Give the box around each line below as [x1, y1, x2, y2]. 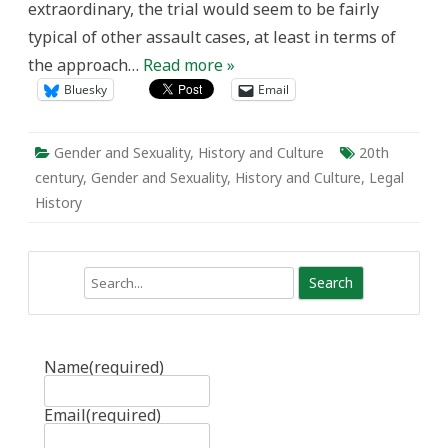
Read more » [143, 54, 235, 76]
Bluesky [64, 81, 107, 98]
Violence [268, 27, 322, 46]
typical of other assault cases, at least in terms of [28, 26, 396, 48]
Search [29, 269, 71, 287]
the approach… [28, 54, 143, 76]
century [35, 168, 83, 187]
